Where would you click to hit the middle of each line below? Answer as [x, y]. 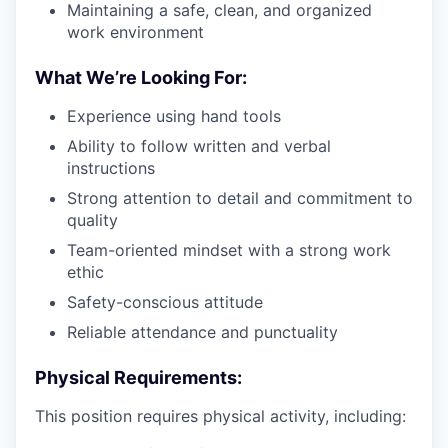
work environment [135, 32]
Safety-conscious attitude [165, 302]
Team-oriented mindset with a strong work [229, 250]
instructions [111, 168]
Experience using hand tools [174, 116]
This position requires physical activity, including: [220, 416]
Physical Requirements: [138, 377]
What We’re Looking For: [141, 77]
